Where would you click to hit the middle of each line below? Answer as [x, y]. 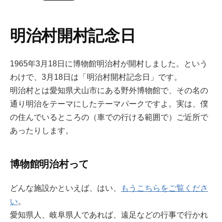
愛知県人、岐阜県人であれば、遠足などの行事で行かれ [109, 215]
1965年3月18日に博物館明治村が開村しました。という [109, 64]
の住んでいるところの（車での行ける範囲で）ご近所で [109, 117]
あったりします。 [42, 131]
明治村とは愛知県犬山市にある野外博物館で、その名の [109, 91]
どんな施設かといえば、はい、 [65, 188]
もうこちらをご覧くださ [165, 188]
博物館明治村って [49, 164]
